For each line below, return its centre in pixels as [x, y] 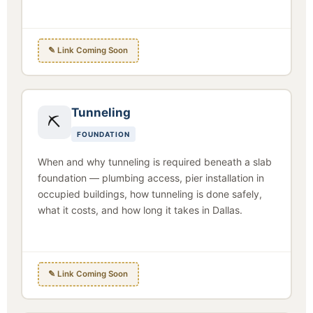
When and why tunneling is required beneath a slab [154, 161]
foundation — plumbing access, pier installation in [151, 177]
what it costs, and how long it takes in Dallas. [140, 210]
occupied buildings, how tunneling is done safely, [150, 194]
